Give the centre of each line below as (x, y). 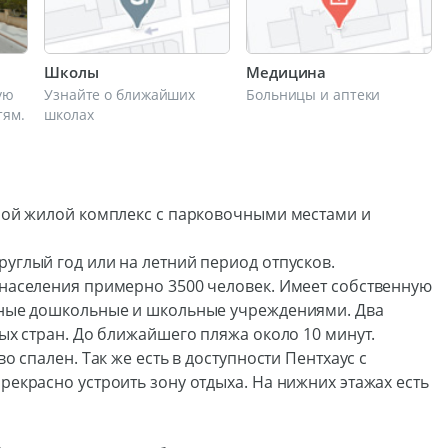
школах (69, 114)
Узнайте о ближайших (120, 94)
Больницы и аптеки (313, 94)
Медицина (286, 72)
